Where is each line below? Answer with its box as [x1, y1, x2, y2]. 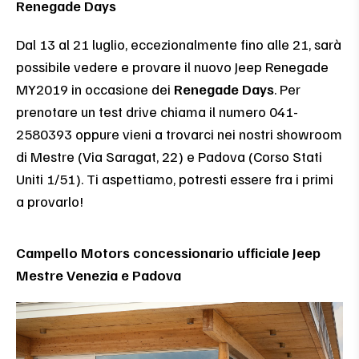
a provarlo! [16, 192, 83, 210]
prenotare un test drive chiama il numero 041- [16, 102, 298, 120]
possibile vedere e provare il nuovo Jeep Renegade [16, 57, 329, 75]
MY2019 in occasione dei [16, 79, 174, 98]
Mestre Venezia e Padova [16, 265, 181, 284]
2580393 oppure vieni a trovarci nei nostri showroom [16, 124, 342, 143]
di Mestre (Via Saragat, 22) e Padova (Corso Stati [16, 147, 322, 165]
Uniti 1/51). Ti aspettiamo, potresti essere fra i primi [16, 169, 333, 188]
